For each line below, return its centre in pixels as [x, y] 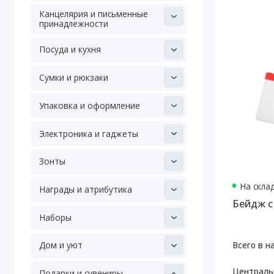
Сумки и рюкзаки [73, 78]
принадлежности [73, 24]
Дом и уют [61, 245]
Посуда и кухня [70, 50]
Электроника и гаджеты [88, 133]
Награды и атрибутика [85, 189]
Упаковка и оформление [89, 105]
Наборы [55, 217]
